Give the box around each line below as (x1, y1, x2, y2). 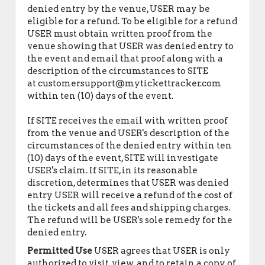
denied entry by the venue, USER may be (27, 4, 210, 14)
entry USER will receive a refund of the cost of (27, 190, 232, 201)
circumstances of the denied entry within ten (27, 140, 232, 151)
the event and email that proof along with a (27, 53, 223, 64)
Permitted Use (27, 245, 92, 256)
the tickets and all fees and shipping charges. (27, 202, 230, 213)
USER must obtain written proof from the (27, 28, 212, 39)
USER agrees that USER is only (92, 245, 230, 256)
